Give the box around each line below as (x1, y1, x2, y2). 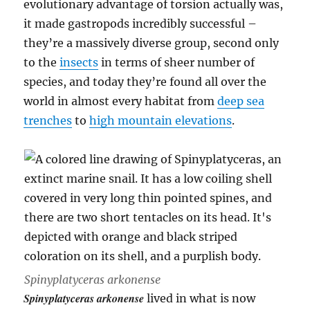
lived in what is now (144, 291, 256, 306)
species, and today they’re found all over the (24, 74, 267, 89)
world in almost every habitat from (24, 93, 218, 108)
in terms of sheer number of (98, 55, 255, 69)
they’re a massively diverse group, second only (24, 35, 280, 50)
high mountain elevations (89, 113, 232, 127)
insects (60, 55, 99, 69)
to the (24, 55, 60, 69)
